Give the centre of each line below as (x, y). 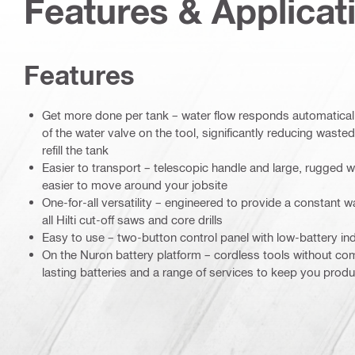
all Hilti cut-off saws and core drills (132, 219)
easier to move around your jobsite (135, 184)
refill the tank (75, 149)
